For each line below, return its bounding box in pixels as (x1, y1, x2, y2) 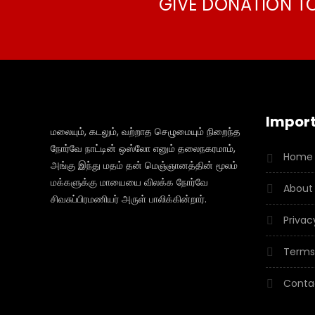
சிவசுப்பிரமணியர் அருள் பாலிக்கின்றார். (51, 191, 207, 206)
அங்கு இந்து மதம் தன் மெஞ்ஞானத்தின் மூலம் (51, 157, 238, 172)
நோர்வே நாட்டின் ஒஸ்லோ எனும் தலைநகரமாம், (51, 141, 236, 155)
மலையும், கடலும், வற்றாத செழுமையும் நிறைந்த (51, 124, 240, 139)
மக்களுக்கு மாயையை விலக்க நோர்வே (51, 174, 208, 189)
